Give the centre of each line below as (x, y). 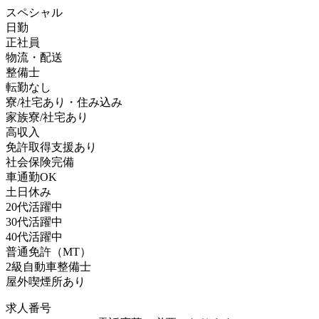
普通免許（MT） (48, 251)
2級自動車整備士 (48, 266)
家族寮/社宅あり (47, 117)
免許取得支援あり (51, 147)
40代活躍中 (34, 236)
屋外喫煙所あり (46, 281)
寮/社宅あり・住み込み (64, 102)
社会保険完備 (40, 162)
